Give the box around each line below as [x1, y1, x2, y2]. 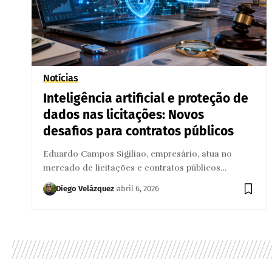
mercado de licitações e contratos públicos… [43, 162, 227, 173]
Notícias [43, 72, 78, 84]
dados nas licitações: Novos [43, 106, 205, 123]
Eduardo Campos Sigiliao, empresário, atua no [43, 148, 233, 159]
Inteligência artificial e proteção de [43, 90, 249, 106]
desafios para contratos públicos [43, 123, 234, 139]
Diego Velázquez [56, 183, 115, 193]
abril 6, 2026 [117, 183, 160, 193]
